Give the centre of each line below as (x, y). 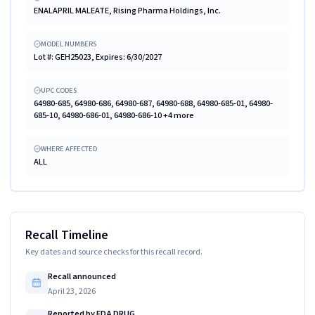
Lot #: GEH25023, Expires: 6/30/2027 (97, 57)
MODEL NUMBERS (69, 44)
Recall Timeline (67, 235)
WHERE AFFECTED (69, 148)
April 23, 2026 (71, 291)
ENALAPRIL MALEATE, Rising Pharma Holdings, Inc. (127, 11)
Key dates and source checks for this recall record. (114, 252)
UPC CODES (59, 90)
